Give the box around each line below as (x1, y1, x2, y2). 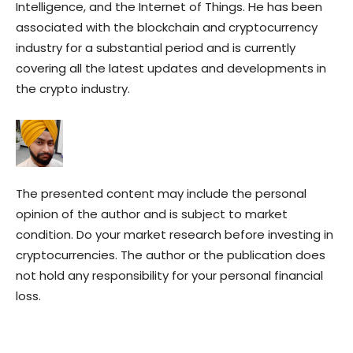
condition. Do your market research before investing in (16, 226, 333, 243)
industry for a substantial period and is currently (16, 39, 295, 57)
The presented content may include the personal (16, 185, 307, 203)
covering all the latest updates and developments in (16, 60, 326, 77)
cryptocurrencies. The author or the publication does (16, 247, 325, 264)
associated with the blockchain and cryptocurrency (16, 19, 318, 36)
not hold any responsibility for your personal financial (16, 267, 323, 284)
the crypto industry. (16, 80, 130, 98)
